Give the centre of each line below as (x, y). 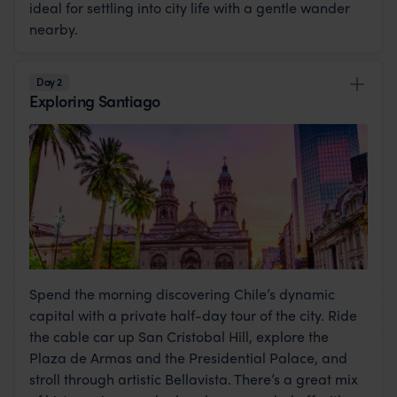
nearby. (54, 28)
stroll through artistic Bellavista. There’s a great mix (194, 378)
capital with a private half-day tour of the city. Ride (193, 315)
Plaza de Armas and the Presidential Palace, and (188, 357)
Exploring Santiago (95, 100)
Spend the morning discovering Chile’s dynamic (182, 293)
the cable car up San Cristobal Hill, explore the (179, 336)
